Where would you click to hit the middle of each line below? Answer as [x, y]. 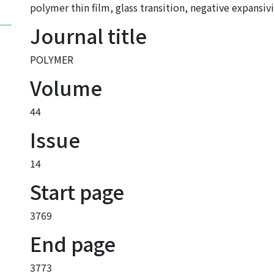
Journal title [88, 35]
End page [73, 243]
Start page [77, 191]
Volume [66, 87]
